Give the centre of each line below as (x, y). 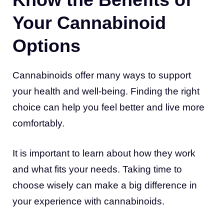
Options (46, 45)
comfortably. (38, 123)
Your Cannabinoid (89, 22)
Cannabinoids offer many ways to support (102, 75)
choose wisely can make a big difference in (105, 185)
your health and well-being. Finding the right (106, 91)
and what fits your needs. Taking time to (97, 169)
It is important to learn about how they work (104, 153)
